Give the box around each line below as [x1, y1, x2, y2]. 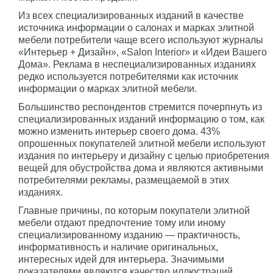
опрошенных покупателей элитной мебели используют [18, 138, 266, 149]
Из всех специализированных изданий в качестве [18, 10, 244, 21]
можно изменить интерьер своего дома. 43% [18, 126, 220, 136]
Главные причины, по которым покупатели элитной [18, 205, 250, 216]
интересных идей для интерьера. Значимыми [18, 253, 224, 264]
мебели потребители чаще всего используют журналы [18, 34, 263, 45]
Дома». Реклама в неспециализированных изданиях [18, 58, 256, 69]
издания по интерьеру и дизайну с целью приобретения [18, 150, 269, 161]
